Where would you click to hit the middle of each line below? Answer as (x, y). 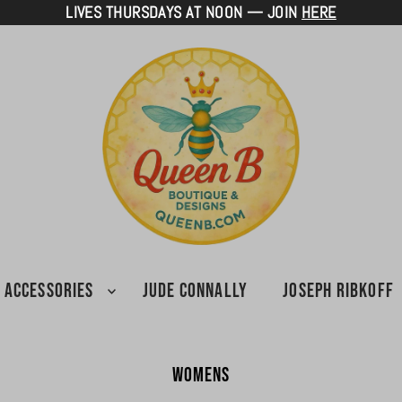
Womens (201, 376)
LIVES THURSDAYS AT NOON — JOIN (184, 12)
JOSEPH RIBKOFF (338, 292)
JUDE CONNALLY (195, 292)
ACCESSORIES (49, 292)
